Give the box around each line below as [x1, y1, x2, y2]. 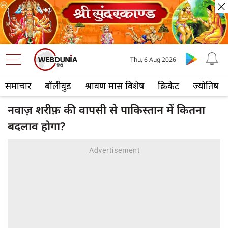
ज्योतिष [193, 79, 218, 92]
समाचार [5, 79, 31, 92]
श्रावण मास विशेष [85, 79, 144, 92]
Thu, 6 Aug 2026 [130, 55, 176, 64]
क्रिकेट [158, 79, 179, 92]
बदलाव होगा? [8, 118, 65, 134]
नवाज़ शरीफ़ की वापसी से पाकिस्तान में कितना [8, 102, 205, 118]
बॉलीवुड [45, 79, 71, 92]
